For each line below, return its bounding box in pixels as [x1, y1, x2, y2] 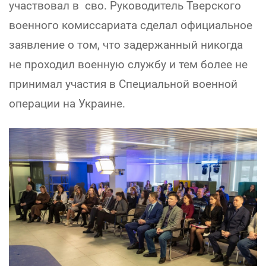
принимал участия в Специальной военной [9, 77, 237, 91]
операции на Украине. [9, 96, 125, 110]
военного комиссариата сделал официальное [9, 18, 252, 32]
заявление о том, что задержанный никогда [9, 37, 243, 52]
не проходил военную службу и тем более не [9, 57, 248, 71]
